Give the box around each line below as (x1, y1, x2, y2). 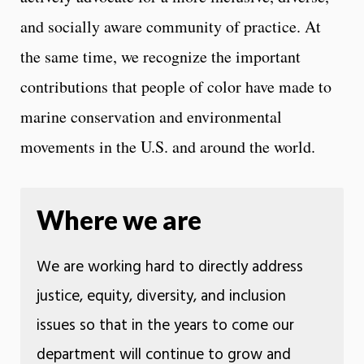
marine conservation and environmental (20, 105, 282, 128)
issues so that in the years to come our (36, 313, 294, 338)
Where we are (36, 203, 201, 236)
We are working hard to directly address (36, 254, 303, 279)
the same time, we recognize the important (20, 45, 301, 67)
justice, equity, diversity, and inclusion (36, 284, 286, 309)
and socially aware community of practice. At (20, 15, 321, 37)
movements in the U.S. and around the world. (20, 135, 315, 158)
